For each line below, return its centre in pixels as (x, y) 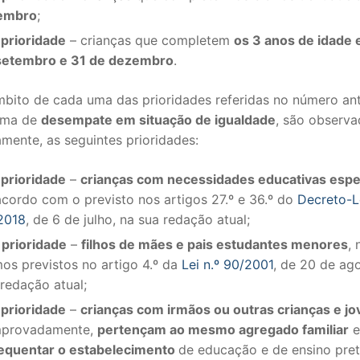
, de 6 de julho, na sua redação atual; (138, 219)
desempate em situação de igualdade (158, 119)
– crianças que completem (150, 40)
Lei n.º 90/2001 (227, 264)
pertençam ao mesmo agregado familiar (223, 329)
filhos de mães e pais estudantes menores (215, 244)
